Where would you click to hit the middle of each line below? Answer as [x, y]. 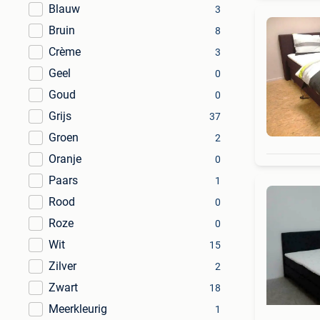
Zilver [62, 266]
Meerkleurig [78, 309]
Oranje [65, 159]
